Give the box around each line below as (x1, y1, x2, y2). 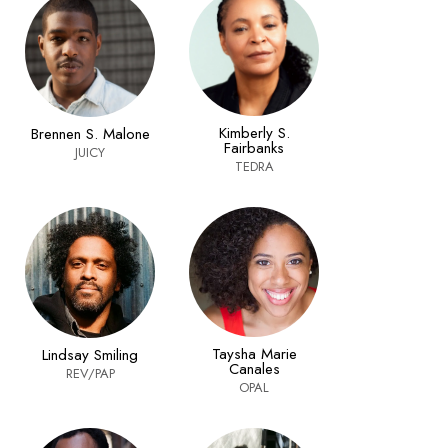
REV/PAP (65, 363, 115, 383)
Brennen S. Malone (30, 122, 150, 145)
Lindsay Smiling (42, 343, 138, 366)
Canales (228, 358, 280, 381)
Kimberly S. (218, 122, 290, 145)
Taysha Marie (211, 343, 297, 366)
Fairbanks (224, 137, 284, 160)
